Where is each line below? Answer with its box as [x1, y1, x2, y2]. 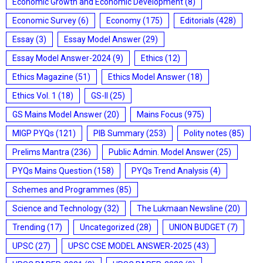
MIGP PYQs [12, 129, 54, 138]
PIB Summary [93, 129, 144, 138]
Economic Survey [12, 16, 76, 25]
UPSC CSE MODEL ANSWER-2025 [68, 241, 192, 251]
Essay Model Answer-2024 [12, 53, 111, 63]
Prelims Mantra [12, 147, 69, 157]
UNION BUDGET [169, 222, 225, 232]
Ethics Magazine [12, 72, 73, 82]
